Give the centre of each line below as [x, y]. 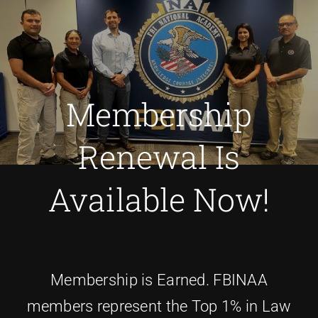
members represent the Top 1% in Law [159, 306]
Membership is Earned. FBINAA [159, 280]
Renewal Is [159, 157]
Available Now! [159, 199]
